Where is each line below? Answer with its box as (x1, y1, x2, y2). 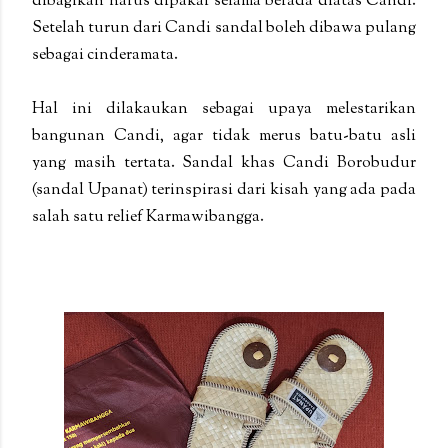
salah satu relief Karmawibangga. (32, 205, 264, 229)
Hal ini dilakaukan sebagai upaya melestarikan (32, 97, 416, 121)
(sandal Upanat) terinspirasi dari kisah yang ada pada (32, 178, 416, 202)
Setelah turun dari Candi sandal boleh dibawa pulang (32, 16, 416, 40)
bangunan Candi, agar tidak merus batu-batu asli (32, 124, 416, 148)
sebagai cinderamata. (32, 43, 181, 67)
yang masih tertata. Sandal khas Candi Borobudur (32, 151, 416, 175)
